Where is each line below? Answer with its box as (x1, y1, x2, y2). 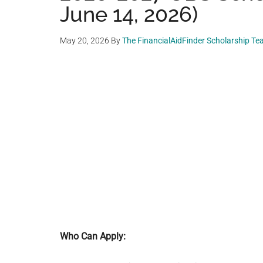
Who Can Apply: (60, 231, 126, 242)
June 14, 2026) (60, 2, 198, 26)
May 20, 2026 (60, 36, 109, 45)
